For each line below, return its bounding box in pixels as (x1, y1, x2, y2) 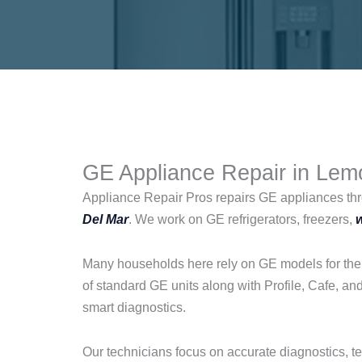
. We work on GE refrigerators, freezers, (128, 213, 356, 227)
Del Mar (82, 213, 128, 227)
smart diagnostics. (82, 301, 186, 315)
